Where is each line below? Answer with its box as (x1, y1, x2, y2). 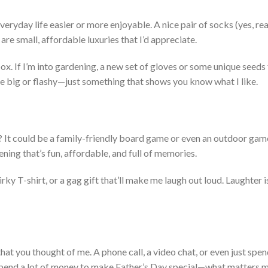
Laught (226, 174, 254, 186)
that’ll (100, 174, 124, 186)
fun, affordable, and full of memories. (45, 147, 197, 159)
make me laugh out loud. (124, 174, 226, 186)
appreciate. (149, 33, 197, 45)
